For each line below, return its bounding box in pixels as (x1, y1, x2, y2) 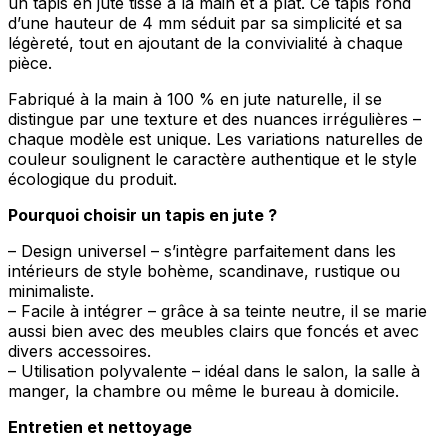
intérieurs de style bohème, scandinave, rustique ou (8, 261, 400, 282)
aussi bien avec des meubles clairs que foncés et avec (8, 321, 419, 342)
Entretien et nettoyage (8, 417, 192, 438)
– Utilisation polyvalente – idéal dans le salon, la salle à (8, 361, 420, 382)
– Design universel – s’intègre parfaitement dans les (8, 241, 396, 262)
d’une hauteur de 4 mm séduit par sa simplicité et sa (8, 13, 402, 34)
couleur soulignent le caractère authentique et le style (8, 149, 417, 170)
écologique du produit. (8, 169, 177, 190)
